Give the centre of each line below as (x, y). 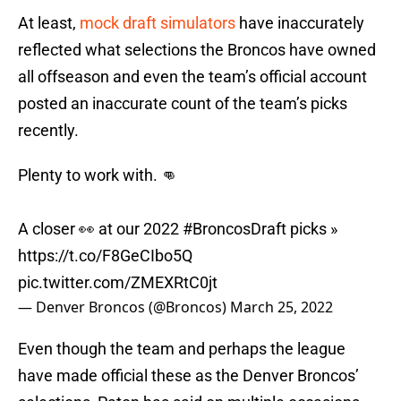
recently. (48, 131)
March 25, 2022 (282, 307)
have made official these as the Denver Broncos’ (188, 376)
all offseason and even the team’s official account (192, 77)
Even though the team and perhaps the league (182, 349)
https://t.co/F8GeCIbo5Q (105, 256)
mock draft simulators (158, 23)
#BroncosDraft (235, 229)
